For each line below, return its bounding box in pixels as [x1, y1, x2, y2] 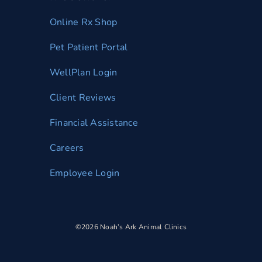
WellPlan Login [50, 65, 118, 79]
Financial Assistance [50, 116, 138, 129]
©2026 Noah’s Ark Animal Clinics [75, 222, 187, 232]
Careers [50, 141, 84, 154]
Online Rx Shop [50, 15, 118, 29]
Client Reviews [50, 91, 116, 104]
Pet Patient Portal [50, 40, 128, 54]
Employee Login [50, 166, 120, 180]
